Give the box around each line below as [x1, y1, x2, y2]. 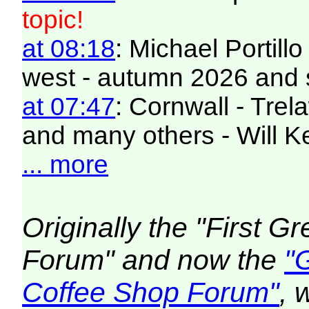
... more [22, 150, 109, 179]
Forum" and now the [22, 243, 285, 276]
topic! [22, 5, 84, 34]
